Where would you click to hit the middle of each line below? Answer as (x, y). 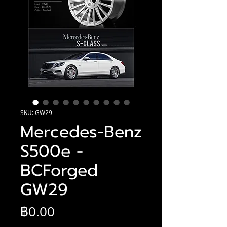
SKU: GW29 (36, 112)
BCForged (59, 170)
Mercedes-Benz (81, 132)
